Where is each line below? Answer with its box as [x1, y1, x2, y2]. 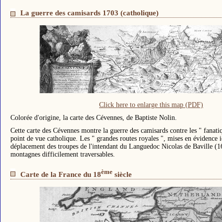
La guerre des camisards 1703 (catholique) [20, 8, 159, 17]
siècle [112, 170, 132, 179]
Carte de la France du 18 [20, 170, 101, 179]
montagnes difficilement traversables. [10, 151, 115, 159]
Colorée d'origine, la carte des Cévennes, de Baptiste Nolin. [10, 114, 177, 122]
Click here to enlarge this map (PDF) [99, 101, 203, 109]
